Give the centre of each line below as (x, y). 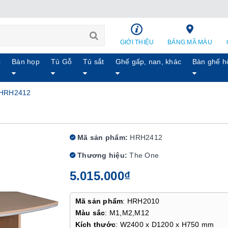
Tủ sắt (94, 62)
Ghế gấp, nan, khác (148, 62)
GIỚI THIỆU (137, 42)
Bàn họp (26, 62)
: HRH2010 (141, 201)
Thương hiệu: (101, 155)
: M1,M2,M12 (127, 213)
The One (144, 155)
